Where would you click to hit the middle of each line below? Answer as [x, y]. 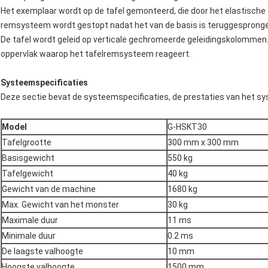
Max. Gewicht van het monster [60, 205]
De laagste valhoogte [42, 252]
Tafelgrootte [27, 143]
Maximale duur [30, 220]
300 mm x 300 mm [203, 143]
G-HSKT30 [187, 127]
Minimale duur [29, 236]
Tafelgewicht [28, 174]
